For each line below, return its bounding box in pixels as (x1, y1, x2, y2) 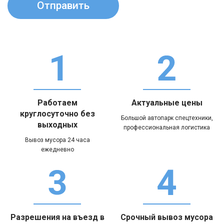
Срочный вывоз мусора (120, 212, 213, 222)
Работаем (37, 97, 77, 107)
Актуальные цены (131, 97, 202, 107)
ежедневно (40, 145, 74, 153)
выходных (37, 119, 77, 129)
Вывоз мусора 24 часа (24, 136, 90, 143)
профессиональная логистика (123, 123, 210, 131)
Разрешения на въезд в (10, 212, 104, 222)
